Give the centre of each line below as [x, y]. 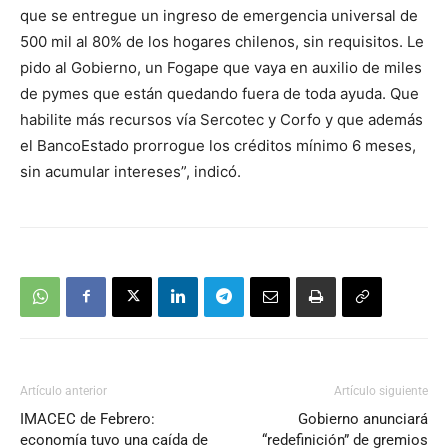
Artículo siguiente [381, 390]
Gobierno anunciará [363, 418]
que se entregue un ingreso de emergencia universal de [219, 15]
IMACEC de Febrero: [87, 418]
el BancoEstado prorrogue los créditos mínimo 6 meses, [218, 145]
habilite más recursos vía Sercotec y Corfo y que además [221, 119]
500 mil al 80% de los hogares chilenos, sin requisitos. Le [222, 41]
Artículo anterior [63, 390]
